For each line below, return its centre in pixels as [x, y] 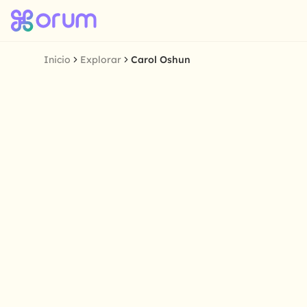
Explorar [101, 60]
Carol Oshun [161, 60]
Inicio [57, 60]
